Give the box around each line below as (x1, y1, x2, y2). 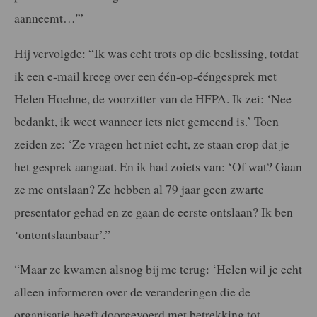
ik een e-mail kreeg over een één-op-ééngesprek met (14, 67, 277, 84)
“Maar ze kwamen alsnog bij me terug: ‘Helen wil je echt (14, 260, 302, 278)
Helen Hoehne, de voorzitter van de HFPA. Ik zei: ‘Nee (14, 89, 292, 107)
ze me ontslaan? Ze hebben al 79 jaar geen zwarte (14, 180, 264, 197)
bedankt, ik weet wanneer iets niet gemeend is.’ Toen (14, 112, 279, 129)
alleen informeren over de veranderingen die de (14, 283, 250, 301)
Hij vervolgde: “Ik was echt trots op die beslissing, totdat (14, 44, 299, 62)
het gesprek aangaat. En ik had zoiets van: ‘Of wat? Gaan (14, 157, 302, 175)
